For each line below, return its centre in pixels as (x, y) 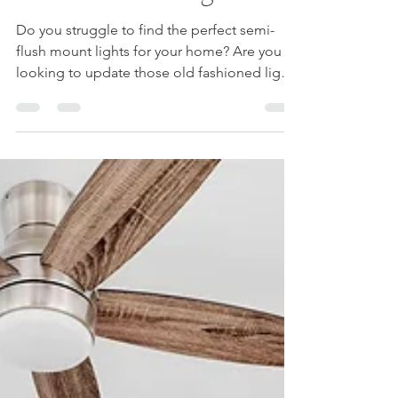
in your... (42, 133)
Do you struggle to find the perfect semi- (145, 69)
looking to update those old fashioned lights (158, 111)
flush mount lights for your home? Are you (149, 90)
